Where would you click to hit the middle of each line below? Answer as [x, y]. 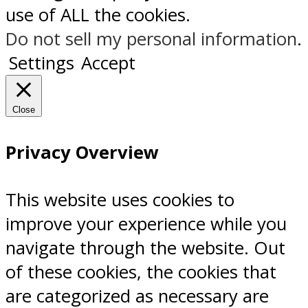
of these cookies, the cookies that [141, 272]
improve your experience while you [146, 224]
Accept [108, 63]
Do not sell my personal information [151, 39]
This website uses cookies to [120, 200]
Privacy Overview [82, 153]
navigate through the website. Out [145, 248]
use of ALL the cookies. [98, 15]
